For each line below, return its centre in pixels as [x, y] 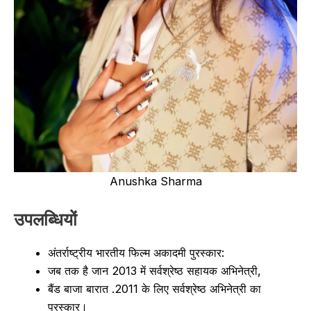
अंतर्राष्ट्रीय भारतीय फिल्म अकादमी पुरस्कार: [136, 252]
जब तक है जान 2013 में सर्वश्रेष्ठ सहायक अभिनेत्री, [155, 270]
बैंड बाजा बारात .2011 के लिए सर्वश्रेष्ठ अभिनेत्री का [155, 288]
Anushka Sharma [155, 181]
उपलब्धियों [45, 218]
